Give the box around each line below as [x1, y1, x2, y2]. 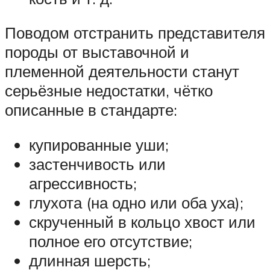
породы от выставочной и [5, 42, 189, 62]
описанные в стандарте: [5, 100, 177, 120]
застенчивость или [29, 154, 166, 174]
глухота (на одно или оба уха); [29, 192, 243, 212]
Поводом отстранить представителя [5, 23, 265, 43]
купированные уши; [29, 134, 169, 154]
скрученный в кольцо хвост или [29, 212, 256, 231]
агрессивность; [29, 173, 137, 193]
